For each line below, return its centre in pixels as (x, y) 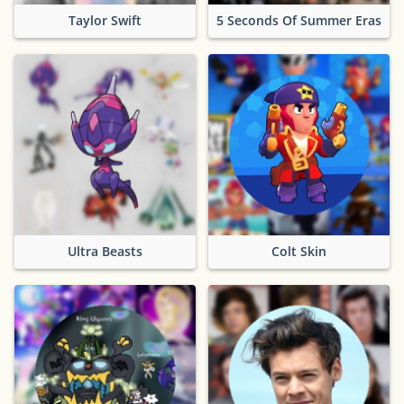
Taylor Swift (105, 21)
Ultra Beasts (105, 252)
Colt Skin (299, 252)
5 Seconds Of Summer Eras (299, 21)
